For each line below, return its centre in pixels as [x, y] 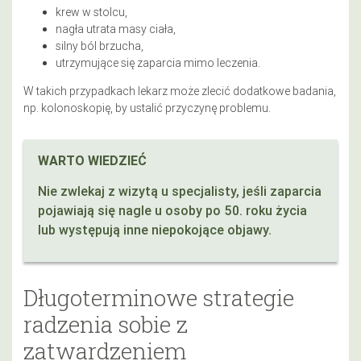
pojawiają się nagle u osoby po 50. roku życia [172, 210]
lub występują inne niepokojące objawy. [155, 229]
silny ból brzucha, [100, 46]
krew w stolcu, [91, 12]
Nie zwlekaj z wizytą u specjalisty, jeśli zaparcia [180, 191]
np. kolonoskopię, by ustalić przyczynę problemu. [147, 108]
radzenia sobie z [106, 324]
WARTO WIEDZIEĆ [92, 160]
